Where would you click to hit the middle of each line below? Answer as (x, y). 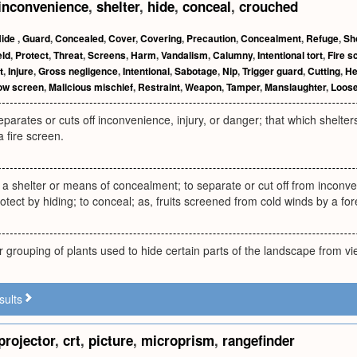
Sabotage (196, 71)
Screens (107, 55)
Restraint (159, 87)
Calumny (233, 55)
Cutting (324, 71)
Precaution (211, 38)
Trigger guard (273, 71)
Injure (21, 71)
